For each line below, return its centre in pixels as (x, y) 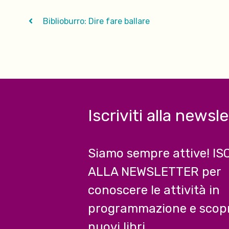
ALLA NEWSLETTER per (154, 171)
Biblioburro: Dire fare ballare (95, 21)
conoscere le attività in (154, 190)
